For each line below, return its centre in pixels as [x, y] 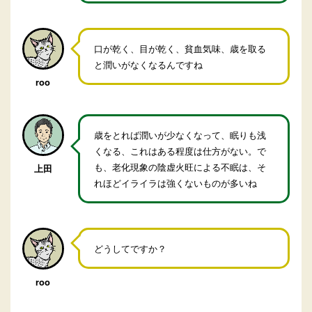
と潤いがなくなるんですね [148, 65]
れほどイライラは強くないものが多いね [175, 183]
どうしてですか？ [130, 249]
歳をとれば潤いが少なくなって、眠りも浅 [180, 135]
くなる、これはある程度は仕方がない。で [180, 151]
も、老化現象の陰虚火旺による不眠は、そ [180, 167]
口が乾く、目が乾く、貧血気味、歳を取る [180, 49]
